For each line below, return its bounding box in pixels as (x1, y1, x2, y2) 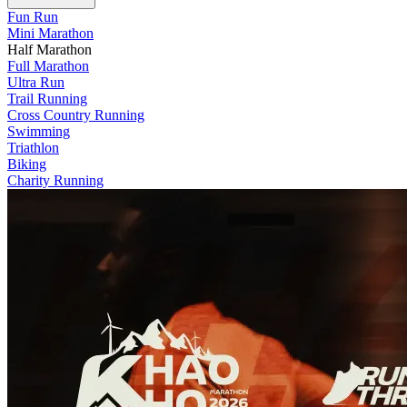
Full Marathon (7, 58, 89, 74)
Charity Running (7, 173, 104, 189)
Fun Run (7, 9, 58, 25)
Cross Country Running (7, 107, 144, 124)
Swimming (7, 124, 70, 140)
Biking (7, 156, 46, 173)
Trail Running (7, 91, 87, 107)
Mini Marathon (7, 25, 94, 42)
